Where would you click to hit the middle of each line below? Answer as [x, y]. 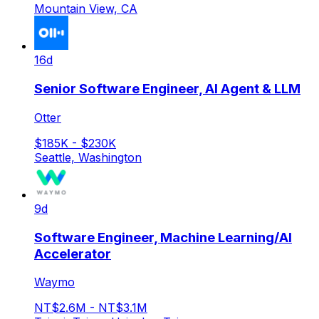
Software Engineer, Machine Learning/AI [163, 237]
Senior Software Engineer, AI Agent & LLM [167, 89]
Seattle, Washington [88, 157]
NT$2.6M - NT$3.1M [91, 308]
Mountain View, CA [86, 9]
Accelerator [73, 253]
